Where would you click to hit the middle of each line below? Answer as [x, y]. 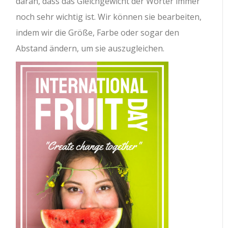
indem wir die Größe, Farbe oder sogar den [98, 33]
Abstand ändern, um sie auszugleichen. [90, 49]
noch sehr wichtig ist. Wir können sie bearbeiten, [109, 17]
